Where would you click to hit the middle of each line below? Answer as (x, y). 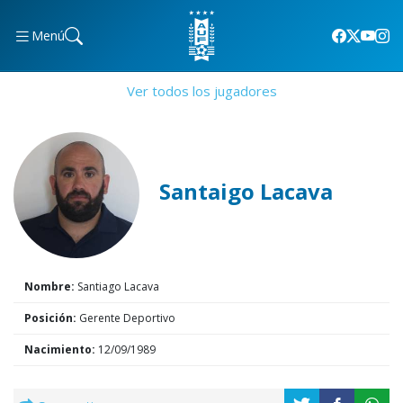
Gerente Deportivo (126, 318)
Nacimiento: (60, 349)
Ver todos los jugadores (201, 91)
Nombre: (49, 287)
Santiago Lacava (117, 287)
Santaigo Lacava (246, 191)
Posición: (50, 318)
